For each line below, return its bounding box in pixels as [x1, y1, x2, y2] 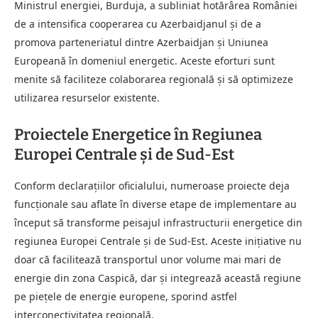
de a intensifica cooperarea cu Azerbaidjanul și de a [14, 16, 261, 31]
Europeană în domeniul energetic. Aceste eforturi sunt [14, 53, 275, 67]
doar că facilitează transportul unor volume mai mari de [14, 252, 281, 266]
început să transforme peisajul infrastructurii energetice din [14, 215, 302, 229]
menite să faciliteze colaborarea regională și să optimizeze [14, 72, 293, 86]
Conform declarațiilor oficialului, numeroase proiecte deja [14, 178, 290, 192]
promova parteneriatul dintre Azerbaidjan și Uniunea [14, 35, 268, 49]
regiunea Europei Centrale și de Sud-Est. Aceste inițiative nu [14, 234, 302, 248]
